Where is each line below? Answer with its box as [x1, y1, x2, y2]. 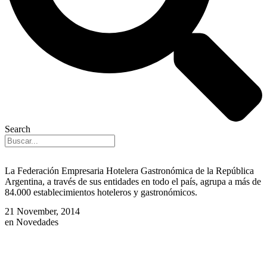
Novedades [16, 216, 58, 227]
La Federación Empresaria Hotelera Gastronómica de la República [5, 166, 254, 176]
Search [5, 124, 30, 135]
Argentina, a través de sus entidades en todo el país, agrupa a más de [5, 176, 261, 187]
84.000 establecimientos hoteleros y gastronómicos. [5, 187, 197, 198]
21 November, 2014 [5, 206, 80, 216]
